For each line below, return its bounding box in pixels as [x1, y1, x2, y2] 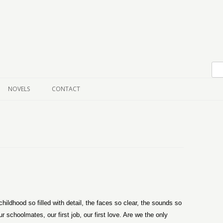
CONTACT [52, 85, 80, 93]
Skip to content [42, 40, 91, 50]
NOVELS [8, 85, 30, 93]
